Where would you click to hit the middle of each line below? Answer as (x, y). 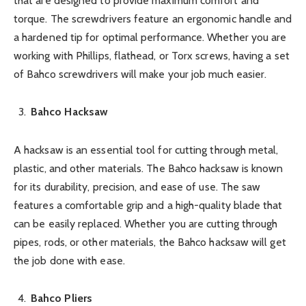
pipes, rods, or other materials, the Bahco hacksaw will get (150, 242)
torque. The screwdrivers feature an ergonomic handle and (153, 19)
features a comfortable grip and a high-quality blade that (148, 205)
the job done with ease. (69, 260)
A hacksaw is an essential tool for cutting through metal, (146, 150)
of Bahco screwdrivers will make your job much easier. (140, 74)
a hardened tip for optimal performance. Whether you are (150, 38)
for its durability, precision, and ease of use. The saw (137, 186)
